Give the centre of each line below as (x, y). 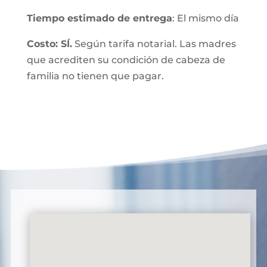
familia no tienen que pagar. (95, 76)
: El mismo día (205, 18)
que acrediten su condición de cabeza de (126, 60)
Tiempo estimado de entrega (99, 18)
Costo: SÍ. (49, 44)
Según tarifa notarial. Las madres (154, 44)
